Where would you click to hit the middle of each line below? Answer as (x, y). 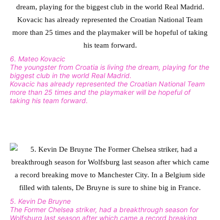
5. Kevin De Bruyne (40, 201)
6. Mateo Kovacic (38, 58)
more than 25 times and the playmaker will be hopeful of (100, 92)
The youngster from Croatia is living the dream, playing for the (110, 67)
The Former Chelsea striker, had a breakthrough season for (104, 209)
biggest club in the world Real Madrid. (71, 75)
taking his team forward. (49, 100)
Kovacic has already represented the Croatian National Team (107, 83)
